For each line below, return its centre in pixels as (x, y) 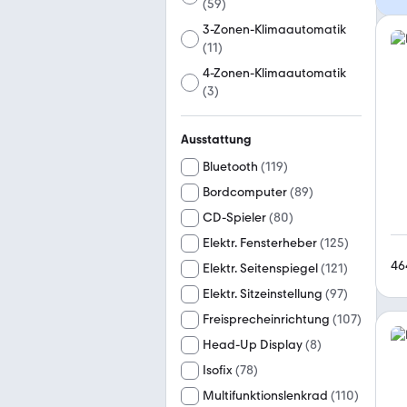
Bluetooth (230, 167)
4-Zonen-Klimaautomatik (275, 73)
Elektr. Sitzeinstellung (263, 294)
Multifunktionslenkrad (265, 396)
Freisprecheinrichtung (266, 319)
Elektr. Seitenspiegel (260, 268)
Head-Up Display (253, 345)
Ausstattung (216, 139)
